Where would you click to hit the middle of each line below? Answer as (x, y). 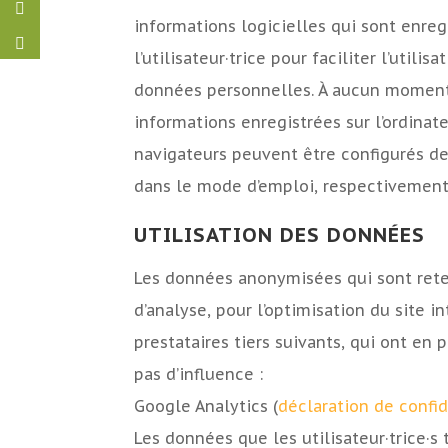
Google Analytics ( (206, 406)
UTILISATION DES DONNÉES (280, 235)
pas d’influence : (199, 374)
